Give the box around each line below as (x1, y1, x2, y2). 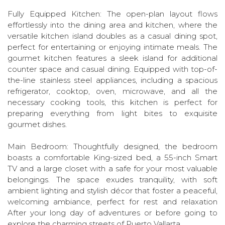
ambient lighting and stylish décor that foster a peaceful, (8, 186, 217, 195)
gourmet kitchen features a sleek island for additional (8, 53, 217, 63)
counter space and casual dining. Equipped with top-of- (8, 64, 217, 74)
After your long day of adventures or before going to (8, 208, 217, 217)
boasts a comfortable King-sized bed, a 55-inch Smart (8, 153, 217, 162)
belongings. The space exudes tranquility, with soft (8, 175, 217, 184)
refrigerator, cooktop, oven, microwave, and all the (8, 86, 217, 96)
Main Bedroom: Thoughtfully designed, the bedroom (8, 142, 217, 151)
